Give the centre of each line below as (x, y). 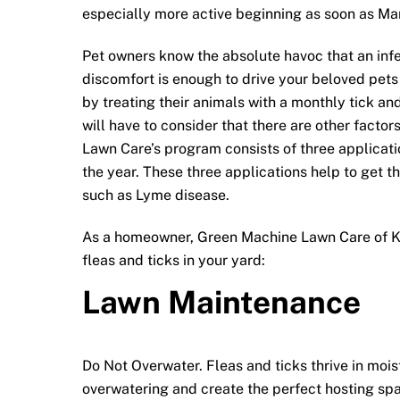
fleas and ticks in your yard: (174, 260)
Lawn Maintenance (221, 302)
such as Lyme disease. (156, 195)
